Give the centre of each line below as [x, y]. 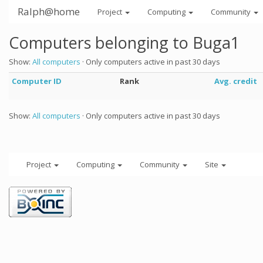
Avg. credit [236, 81]
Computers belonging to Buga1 [124, 43]
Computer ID [37, 81]
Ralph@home [49, 11]
